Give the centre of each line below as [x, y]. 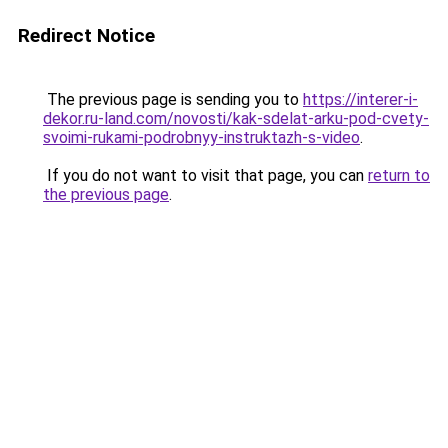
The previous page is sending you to [173, 99]
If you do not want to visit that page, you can [205, 175]
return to [399, 175]
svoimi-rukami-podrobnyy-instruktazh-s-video [201, 137]
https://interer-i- [360, 99]
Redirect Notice [86, 35]
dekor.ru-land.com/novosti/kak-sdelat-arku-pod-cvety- [236, 118]
